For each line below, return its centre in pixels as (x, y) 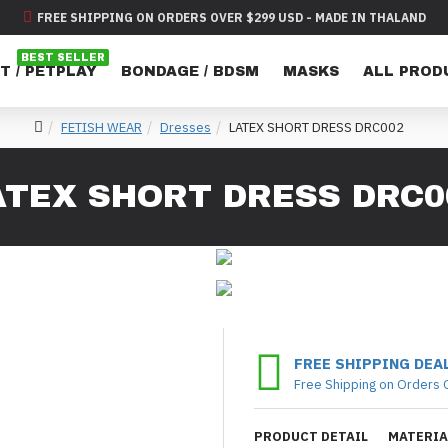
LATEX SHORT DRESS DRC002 (316, 127)
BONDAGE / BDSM (190, 71)
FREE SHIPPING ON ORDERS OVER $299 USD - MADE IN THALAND (231, 17)
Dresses (185, 127)
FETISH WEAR (101, 127)
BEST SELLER (63, 57)
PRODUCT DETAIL (311, 436)
